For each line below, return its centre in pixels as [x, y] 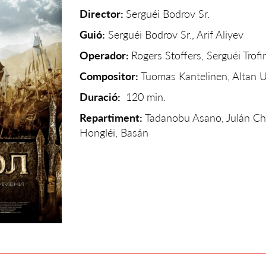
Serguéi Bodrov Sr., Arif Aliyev [174, 34]
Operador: [105, 55]
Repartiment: [111, 118]
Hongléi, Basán [114, 132]
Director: [103, 14]
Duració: [101, 97]
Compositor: [109, 76]
